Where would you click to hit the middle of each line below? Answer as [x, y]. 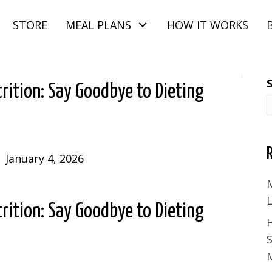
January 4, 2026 [45, 159]
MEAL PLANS [98, 25]
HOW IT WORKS [207, 25]
